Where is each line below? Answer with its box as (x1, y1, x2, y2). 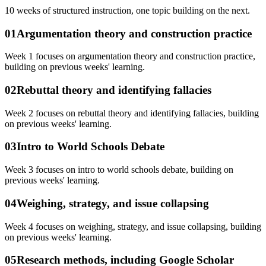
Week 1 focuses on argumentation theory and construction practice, (5, 51, 255, 62)
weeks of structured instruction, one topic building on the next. (14, 5, 250, 15)
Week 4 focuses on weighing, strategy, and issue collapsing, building (5, 221, 261, 232)
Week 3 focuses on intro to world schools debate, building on (5, 164, 233, 175)
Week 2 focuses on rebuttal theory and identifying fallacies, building (5, 107, 259, 118)
